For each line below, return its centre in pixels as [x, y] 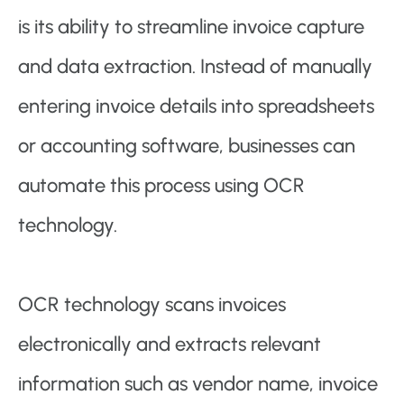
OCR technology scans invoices [152, 305]
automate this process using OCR [161, 186]
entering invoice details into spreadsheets [196, 106]
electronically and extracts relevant [170, 344]
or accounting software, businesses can [187, 146]
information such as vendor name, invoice [198, 384]
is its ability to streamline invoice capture [191, 27]
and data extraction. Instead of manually [195, 67]
